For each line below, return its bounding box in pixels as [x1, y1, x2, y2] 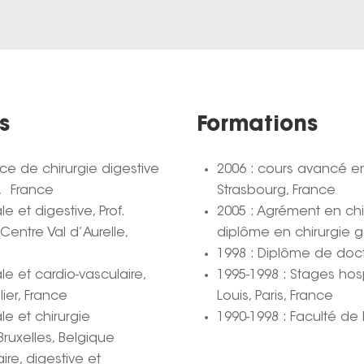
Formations [197, 115, 318, 136]
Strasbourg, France [217, 184, 336, 197]
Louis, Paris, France [217, 289, 334, 303]
